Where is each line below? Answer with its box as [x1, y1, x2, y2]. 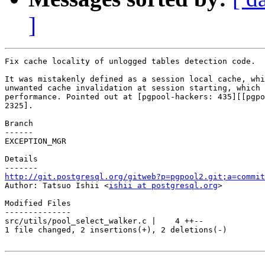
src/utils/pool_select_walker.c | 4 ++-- [5, 216, 203, 226]
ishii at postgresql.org [109, 181, 218, 190]
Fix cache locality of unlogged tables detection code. [5, 57, 256, 66]
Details [5, 154, 38, 164]
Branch [5, 119, 33, 128]
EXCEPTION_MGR [5, 137, 66, 146]
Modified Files [5, 199, 71, 208]
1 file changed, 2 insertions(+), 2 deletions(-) [5, 225, 227, 235]
